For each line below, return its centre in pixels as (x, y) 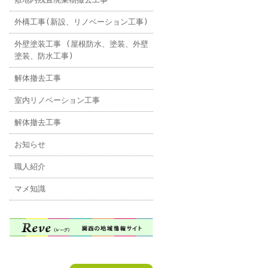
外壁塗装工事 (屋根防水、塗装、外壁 (81, 44)
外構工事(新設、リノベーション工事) (81, 22)
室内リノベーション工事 (57, 100)
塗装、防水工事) (44, 56)
